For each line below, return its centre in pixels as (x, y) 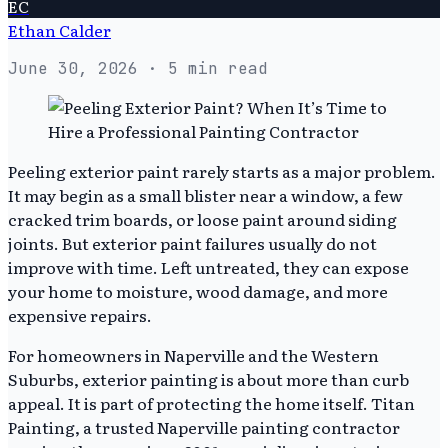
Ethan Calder (59, 29)
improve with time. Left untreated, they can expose (208, 266)
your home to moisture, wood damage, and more (198, 290)
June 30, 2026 (73, 68)
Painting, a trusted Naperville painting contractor (204, 426)
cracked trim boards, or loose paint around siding (202, 218)
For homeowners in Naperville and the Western (193, 354)
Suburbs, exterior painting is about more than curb (208, 378)
